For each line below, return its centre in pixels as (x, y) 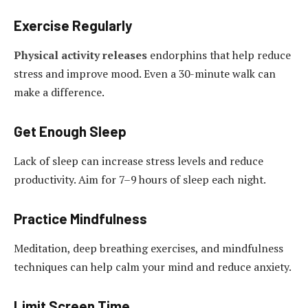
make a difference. (59, 92)
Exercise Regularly (73, 25)
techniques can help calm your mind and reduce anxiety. (153, 267)
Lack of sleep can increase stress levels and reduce (139, 161)
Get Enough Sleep (70, 131)
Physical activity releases (80, 55)
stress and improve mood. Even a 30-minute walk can (145, 74)
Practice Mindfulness (80, 218)
